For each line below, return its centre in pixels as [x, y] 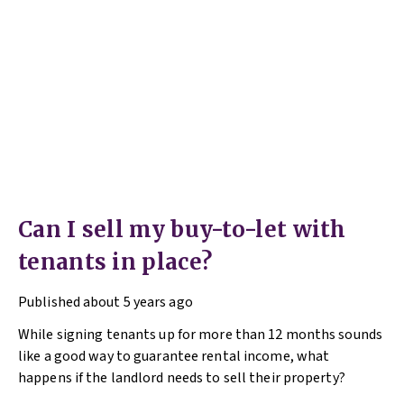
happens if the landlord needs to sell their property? [182, 378]
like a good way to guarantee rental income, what [174, 356]
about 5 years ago [138, 302]
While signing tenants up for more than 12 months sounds [201, 335]
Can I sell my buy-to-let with [184, 230]
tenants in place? [115, 262]
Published [49, 302]
